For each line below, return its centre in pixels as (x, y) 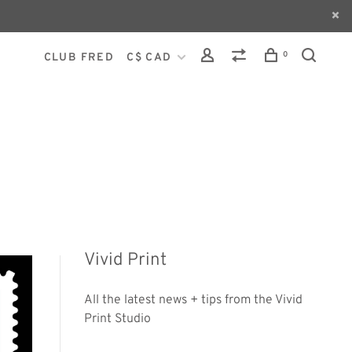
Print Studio (117, 319)
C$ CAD (151, 58)
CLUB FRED (79, 58)
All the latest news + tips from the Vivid (193, 301)
